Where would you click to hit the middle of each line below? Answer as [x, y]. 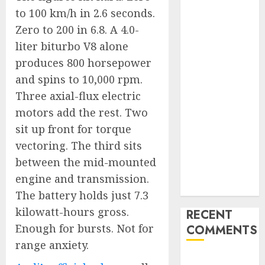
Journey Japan [219, 40]
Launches [208, 70]
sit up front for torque [73, 129]
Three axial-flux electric [78, 96]
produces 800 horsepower [83, 63]
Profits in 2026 [219, 188]
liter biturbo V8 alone [72, 46]
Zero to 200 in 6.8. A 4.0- [77, 30]
